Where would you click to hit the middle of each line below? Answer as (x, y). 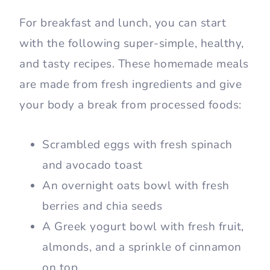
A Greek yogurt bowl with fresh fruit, (143, 227)
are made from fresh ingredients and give (130, 85)
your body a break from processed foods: (130, 105)
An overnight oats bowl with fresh (136, 186)
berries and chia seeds (102, 206)
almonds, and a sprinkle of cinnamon (142, 247)
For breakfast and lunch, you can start (123, 23)
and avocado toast (93, 165)
